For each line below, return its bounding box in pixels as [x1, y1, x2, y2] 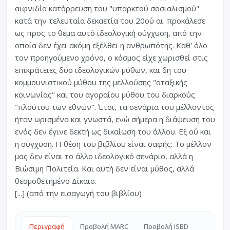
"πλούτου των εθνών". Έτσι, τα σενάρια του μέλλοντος [15, 101, 214, 112]
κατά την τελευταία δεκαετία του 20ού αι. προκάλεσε [15, 15, 205, 26]
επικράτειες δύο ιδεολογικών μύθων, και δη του [15, 64, 186, 75]
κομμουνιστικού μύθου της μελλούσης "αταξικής [15, 76, 187, 87]
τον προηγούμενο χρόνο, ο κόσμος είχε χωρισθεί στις [15, 52, 208, 63]
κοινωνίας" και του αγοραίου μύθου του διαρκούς [15, 89, 195, 100]
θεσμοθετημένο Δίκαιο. [15, 175, 97, 186]
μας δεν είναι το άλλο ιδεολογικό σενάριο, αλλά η [15, 150, 193, 161]
